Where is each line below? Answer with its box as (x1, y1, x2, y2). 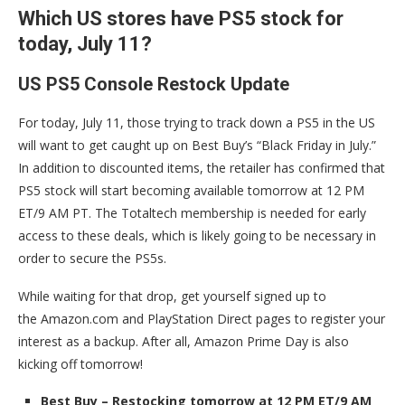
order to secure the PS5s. (18, 250, 166, 268)
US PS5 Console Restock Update (18, 73, 289, 96)
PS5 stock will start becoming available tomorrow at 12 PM (18, 182, 364, 200)
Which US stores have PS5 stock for (18, 7, 344, 31)
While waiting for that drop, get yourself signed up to (18, 287, 326, 306)
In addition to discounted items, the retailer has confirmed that (18, 159, 385, 177)
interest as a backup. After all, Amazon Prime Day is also (18, 333, 349, 351)
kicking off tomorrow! (18, 355, 143, 373)
